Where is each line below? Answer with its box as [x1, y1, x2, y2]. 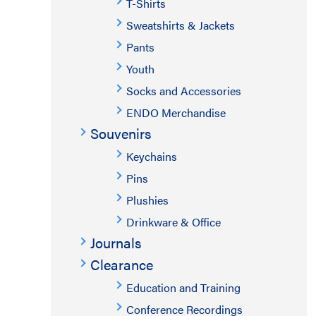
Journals [90, 232, 141, 253]
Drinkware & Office [126, 214, 221, 230]
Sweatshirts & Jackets [126, 17, 235, 33]
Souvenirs [90, 123, 151, 143]
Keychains [126, 148, 177, 164]
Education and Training [126, 279, 241, 296]
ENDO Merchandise [126, 104, 226, 121]
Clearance [90, 254, 153, 274]
